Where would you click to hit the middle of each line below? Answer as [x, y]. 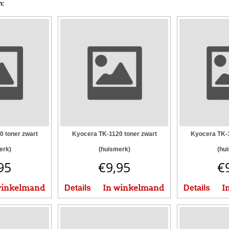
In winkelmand [133, 188]
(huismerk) [114, 150]
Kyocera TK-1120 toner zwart [114, 134]
